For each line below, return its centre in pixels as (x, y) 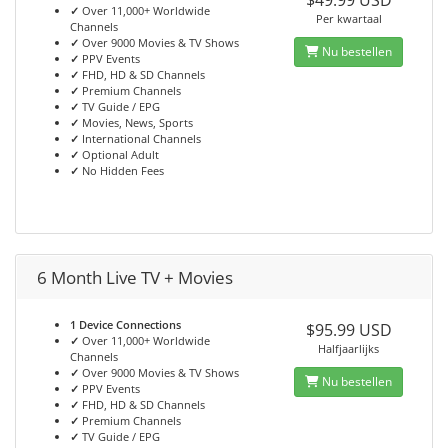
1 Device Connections (125, 324)
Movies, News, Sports (136, 122)
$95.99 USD (348, 330)
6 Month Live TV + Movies (135, 277)
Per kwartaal (348, 18)
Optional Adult (119, 154)
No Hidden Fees (121, 170)
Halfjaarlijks (349, 348)
